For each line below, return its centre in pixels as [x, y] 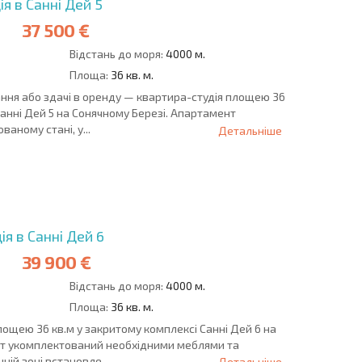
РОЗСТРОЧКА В [224, 172]
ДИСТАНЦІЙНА [106, 172]
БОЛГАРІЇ [206, 188]
